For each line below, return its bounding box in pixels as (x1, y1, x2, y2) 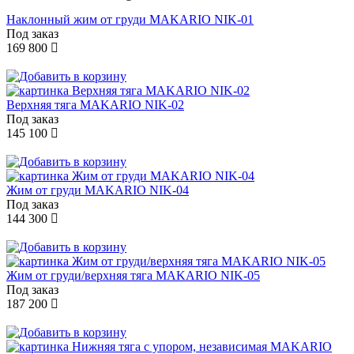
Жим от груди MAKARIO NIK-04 (6, 183, 189, 198)
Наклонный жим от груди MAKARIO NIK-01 (6, 13, 254, 27)
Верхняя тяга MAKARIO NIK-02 (6, 98, 184, 112)
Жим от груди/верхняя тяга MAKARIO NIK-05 (6, 269, 260, 283)
